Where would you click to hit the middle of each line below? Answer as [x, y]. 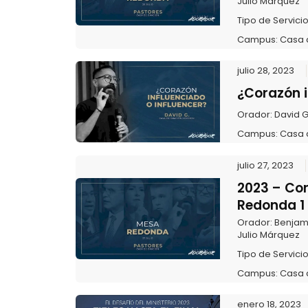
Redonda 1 [271, 205]
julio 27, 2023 [265, 165]
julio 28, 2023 [265, 71]
